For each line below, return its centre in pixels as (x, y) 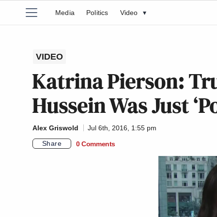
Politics (97, 13)
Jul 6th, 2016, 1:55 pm (122, 128)
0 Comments (96, 144)
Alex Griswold (55, 128)
